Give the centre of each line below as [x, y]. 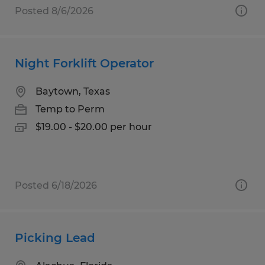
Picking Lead [55, 237]
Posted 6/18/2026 [56, 185]
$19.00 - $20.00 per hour [94, 127]
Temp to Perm [70, 109]
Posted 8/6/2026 [54, 11]
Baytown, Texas [73, 91]
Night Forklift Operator [84, 63]
